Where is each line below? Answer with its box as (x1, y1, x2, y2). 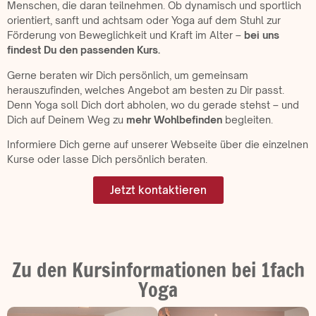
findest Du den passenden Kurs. (7, 44, 160, 56)
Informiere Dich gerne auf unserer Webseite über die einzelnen (7, 138, 308, 150)
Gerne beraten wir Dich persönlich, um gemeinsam (7, 68, 248, 81)
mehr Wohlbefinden (126, 113, 222, 126)
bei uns (244, 29, 279, 42)
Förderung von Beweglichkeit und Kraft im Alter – (7, 29, 244, 42)
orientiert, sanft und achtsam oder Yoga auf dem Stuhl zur (7, 14, 281, 27)
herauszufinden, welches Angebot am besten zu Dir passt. (7, 83, 284, 96)
